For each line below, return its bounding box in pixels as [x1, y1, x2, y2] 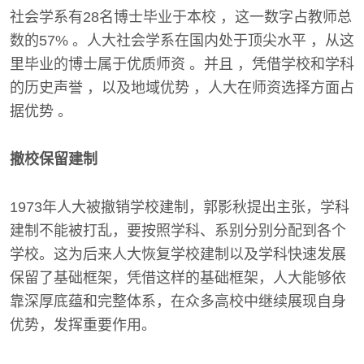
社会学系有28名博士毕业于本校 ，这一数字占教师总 [10, 9, 352, 26]
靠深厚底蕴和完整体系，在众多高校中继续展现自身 [10, 293, 346, 310]
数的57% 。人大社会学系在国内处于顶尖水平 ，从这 [10, 32, 354, 50]
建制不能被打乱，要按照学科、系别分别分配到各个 [10, 223, 346, 240]
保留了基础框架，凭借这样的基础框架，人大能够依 [10, 270, 346, 287]
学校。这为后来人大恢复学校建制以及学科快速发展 [10, 246, 346, 263]
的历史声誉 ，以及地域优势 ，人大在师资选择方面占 [10, 80, 354, 97]
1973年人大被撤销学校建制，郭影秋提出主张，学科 [10, 199, 349, 216]
